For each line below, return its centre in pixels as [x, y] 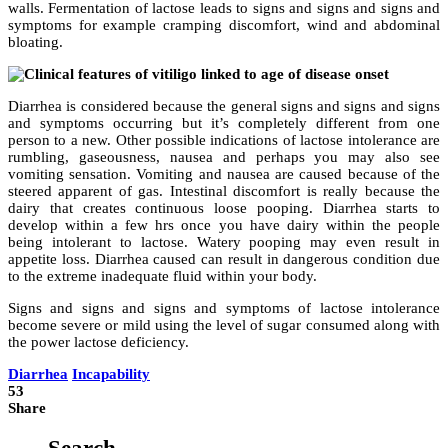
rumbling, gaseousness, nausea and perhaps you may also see [224, 157]
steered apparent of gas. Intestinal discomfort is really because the [224, 191]
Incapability [111, 374]
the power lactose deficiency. [98, 342]
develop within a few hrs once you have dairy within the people [224, 225]
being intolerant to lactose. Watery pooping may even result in [224, 242]
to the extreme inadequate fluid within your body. [162, 276]
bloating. [35, 42]
